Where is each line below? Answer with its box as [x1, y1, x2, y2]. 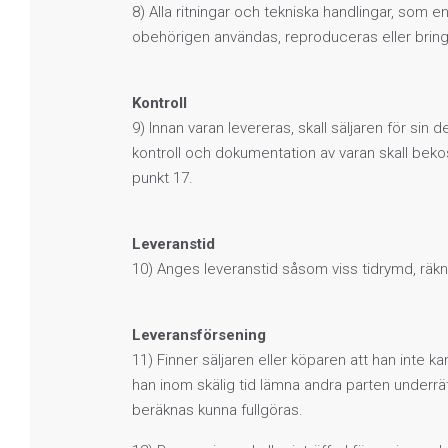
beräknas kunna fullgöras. [132, 400, 303, 419]
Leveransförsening [132, 325, 266, 344]
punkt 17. [132, 168, 193, 187]
